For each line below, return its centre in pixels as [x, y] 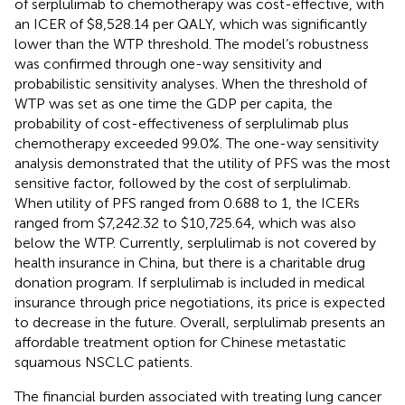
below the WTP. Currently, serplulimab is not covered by [195, 242]
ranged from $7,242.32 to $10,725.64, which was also [185, 222]
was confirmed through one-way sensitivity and [168, 63]
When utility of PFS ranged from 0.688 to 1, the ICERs [187, 202]
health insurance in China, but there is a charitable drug [190, 262]
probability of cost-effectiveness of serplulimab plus [182, 123]
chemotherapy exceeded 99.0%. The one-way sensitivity [197, 143]
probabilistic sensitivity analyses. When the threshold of [191, 83]
